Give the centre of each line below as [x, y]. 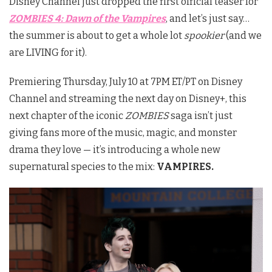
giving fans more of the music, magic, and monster [123, 132]
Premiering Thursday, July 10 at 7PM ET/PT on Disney [126, 81]
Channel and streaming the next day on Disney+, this [128, 98]
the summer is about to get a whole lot [97, 35]
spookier [204, 35]
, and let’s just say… [208, 18]
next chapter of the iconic [67, 115]
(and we [243, 35]
